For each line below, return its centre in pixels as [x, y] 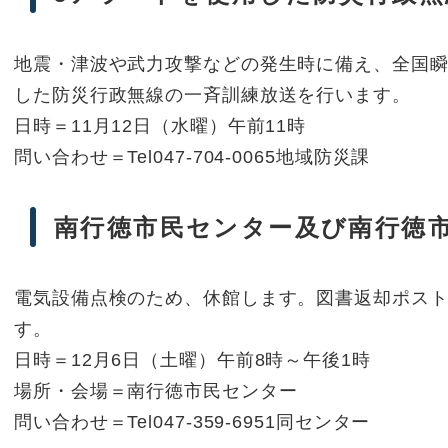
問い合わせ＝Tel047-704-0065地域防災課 [192, 157]
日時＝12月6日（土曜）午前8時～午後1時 [192, 360]
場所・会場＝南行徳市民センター [156, 391]
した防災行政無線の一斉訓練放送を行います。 [212, 95]
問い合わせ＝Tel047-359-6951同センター [192, 422]
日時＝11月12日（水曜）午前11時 [160, 126]
